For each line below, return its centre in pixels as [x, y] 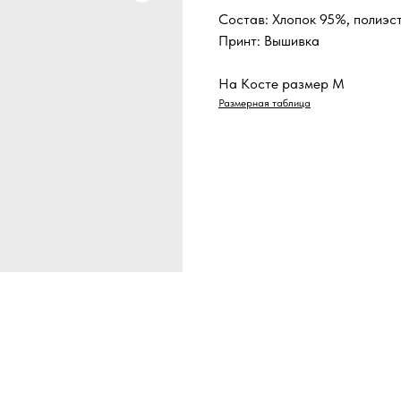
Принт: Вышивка [269, 41]
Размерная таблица [264, 103]
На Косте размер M [282, 84]
